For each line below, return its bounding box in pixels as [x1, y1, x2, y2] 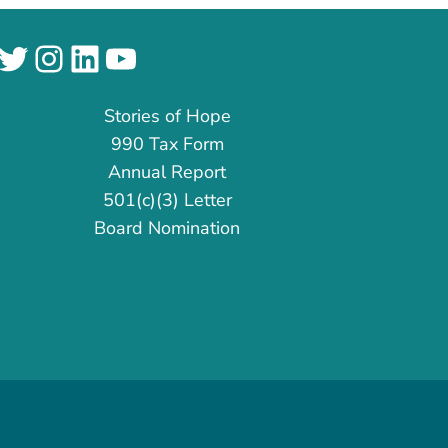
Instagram [29, 32, 192, 82]
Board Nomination [94, 215, 241, 240]
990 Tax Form [110, 131, 224, 156]
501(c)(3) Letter [102, 187, 232, 212]
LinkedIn [65, 32, 201, 82]
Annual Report [108, 159, 227, 184]
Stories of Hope [103, 103, 231, 128]
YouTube [101, 32, 239, 82]
